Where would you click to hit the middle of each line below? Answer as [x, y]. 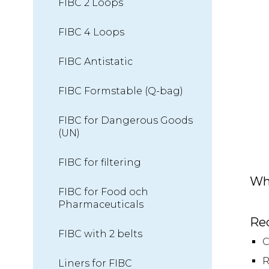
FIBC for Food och [103, 192]
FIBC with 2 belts [100, 234]
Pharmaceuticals [101, 204]
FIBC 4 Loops [91, 32]
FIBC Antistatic [95, 62]
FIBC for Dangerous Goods [125, 120]
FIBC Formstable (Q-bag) [120, 91]
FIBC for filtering [99, 162]
